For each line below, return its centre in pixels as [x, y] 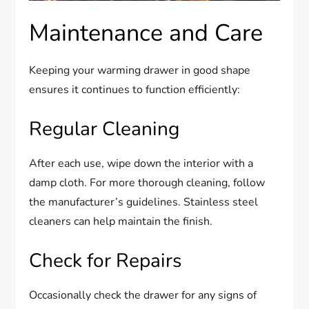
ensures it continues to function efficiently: [135, 89]
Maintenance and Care [146, 33]
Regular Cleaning [104, 129]
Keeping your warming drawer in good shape [140, 70]
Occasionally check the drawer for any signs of [143, 295]
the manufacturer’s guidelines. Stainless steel [144, 202]
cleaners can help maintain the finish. [121, 221]
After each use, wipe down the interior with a [141, 163]
